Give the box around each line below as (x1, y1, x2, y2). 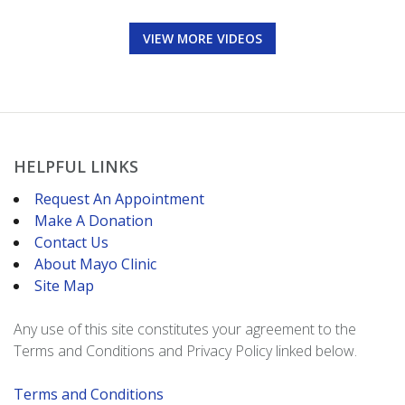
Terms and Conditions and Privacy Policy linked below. (14, 341, 357, 362)
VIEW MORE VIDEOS (143, 30, 262, 48)
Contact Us (34, 232, 108, 253)
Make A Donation (34, 211, 153, 231)
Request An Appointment (34, 189, 204, 210)
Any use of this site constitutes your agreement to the (14, 319, 356, 340)
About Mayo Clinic (34, 254, 156, 275)
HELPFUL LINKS (14, 155, 138, 178)
